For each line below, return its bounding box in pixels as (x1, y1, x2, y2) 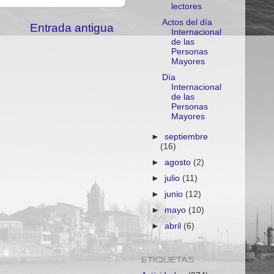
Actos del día (161, 17, 212, 27)
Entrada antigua (30, 21, 114, 34)
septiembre (165, 131, 209, 141)
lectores (171, 1, 202, 11)
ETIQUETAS (141, 256, 194, 264)
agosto (165, 157, 194, 167)
